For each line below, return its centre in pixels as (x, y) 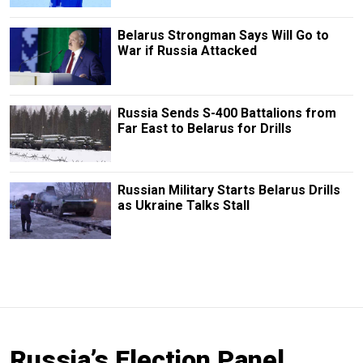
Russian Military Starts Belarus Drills (228, 190)
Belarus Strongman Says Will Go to (223, 36)
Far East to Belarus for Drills (204, 128)
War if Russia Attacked (187, 51)
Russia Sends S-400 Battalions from (226, 113)
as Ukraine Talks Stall (183, 205)
